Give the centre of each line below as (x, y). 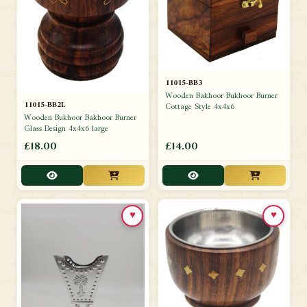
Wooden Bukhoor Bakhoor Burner (80, 118)
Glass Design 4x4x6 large (66, 129)
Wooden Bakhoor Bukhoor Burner (221, 96)
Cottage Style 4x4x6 (200, 107)
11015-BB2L (45, 105)
